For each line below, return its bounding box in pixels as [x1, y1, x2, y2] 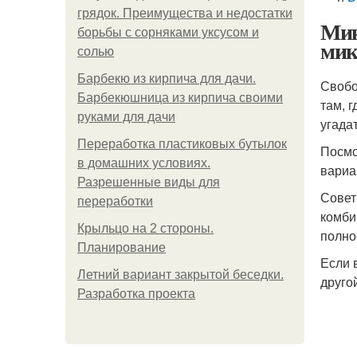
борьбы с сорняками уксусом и [77, 25, 259, 39]
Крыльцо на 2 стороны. [77, 222, 214, 235]
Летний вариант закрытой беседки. [77, 268, 284, 281]
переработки [77, 194, 153, 208]
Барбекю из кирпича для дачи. [77, 72, 256, 85]
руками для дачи [77, 110, 175, 124]
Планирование [77, 241, 166, 254]
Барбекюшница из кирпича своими [77, 91, 283, 104]
